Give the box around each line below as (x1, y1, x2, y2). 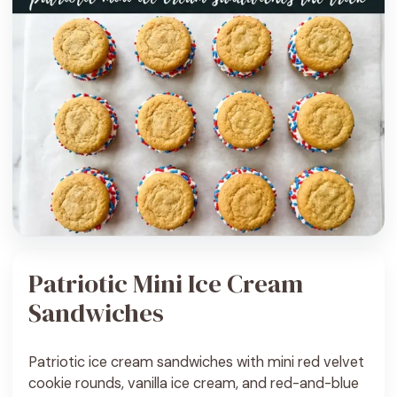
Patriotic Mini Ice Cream (28, 265, 303, 301)
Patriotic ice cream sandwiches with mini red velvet (28, 352, 364, 371)
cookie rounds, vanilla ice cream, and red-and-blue (28, 373, 359, 393)
